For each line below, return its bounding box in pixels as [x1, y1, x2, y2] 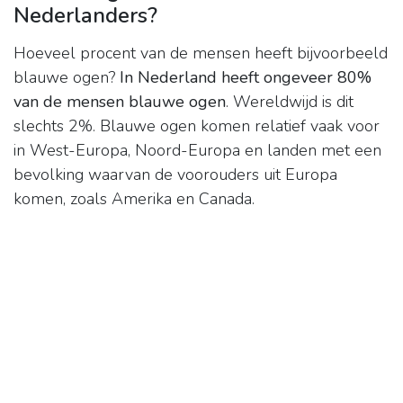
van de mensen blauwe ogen [13, 91, 226, 113]
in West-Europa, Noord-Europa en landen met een [13, 139, 381, 162]
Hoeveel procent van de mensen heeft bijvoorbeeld [13, 42, 388, 65]
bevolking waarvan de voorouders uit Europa [13, 164, 337, 186]
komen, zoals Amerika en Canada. [13, 188, 255, 210]
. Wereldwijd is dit [226, 91, 354, 113]
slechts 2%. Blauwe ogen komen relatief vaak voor [13, 115, 380, 138]
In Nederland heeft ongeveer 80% [120, 67, 372, 89]
